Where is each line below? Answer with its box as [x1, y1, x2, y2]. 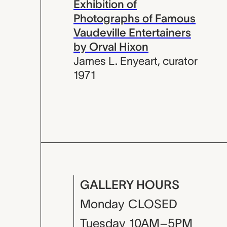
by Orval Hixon [73, 40, 148, 53]
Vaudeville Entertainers [73, 26, 191, 39]
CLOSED [128, 197, 177, 211]
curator [163, 54, 198, 67]
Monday [80, 197, 124, 211]
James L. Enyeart [73, 54, 158, 67]
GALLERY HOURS [80, 178, 179, 192]
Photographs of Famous [73, 12, 196, 24]
